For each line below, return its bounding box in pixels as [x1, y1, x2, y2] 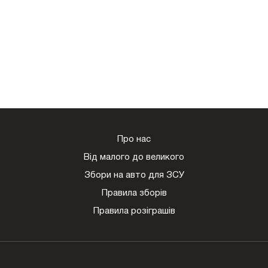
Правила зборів [101, 188, 167, 197]
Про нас [117, 135, 151, 144]
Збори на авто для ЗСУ [84, 170, 184, 179]
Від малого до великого [84, 153, 184, 162]
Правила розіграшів [93, 206, 175, 215]
